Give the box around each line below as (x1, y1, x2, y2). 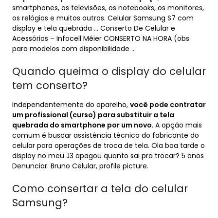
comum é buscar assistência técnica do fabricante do (12, 130, 199, 140)
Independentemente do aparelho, (12, 100, 130, 109)
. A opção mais (152, 120, 202, 130)
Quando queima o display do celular (12, 64, 206, 78)
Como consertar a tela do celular (12, 182, 188, 196)
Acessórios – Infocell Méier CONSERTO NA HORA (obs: (12, 34, 191, 43)
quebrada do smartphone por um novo (12, 120, 152, 130)
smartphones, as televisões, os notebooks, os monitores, (12, 3, 204, 13)
